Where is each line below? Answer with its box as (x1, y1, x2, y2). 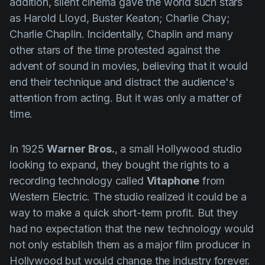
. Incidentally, (81, 28, 147, 41)
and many (182, 28, 233, 41)
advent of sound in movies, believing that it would (9, 60, 248, 73)
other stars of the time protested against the (9, 44, 220, 57)
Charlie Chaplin (9, 28, 82, 41)
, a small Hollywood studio (114, 143, 242, 156)
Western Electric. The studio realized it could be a (9, 190, 247, 203)
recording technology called (9, 174, 147, 188)
